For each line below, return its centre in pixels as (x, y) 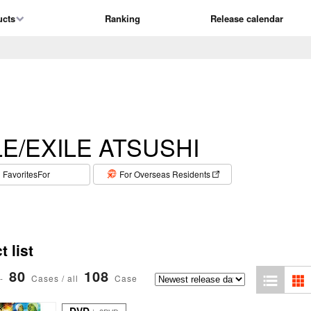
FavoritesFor (26, 174)
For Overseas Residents (165, 174)
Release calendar (247, 18)
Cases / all (55, 278)
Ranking (123, 18)
